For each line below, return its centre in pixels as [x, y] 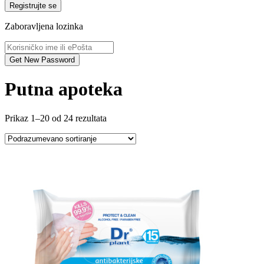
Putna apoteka [64, 89]
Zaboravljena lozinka [44, 26]
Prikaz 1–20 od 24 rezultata [56, 118]
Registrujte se [52, 6]
